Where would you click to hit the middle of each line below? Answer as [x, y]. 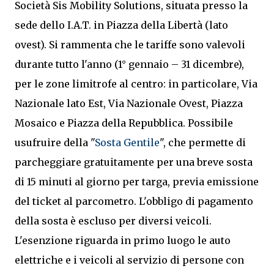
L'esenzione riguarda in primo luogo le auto [123, 240]
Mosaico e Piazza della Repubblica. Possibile [124, 123]
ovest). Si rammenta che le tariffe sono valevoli [130, 45]
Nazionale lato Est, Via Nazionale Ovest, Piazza [129, 103]
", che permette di [203, 143]
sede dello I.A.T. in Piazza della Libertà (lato [121, 25]
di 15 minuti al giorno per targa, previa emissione [137, 182]
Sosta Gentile [127, 143]
